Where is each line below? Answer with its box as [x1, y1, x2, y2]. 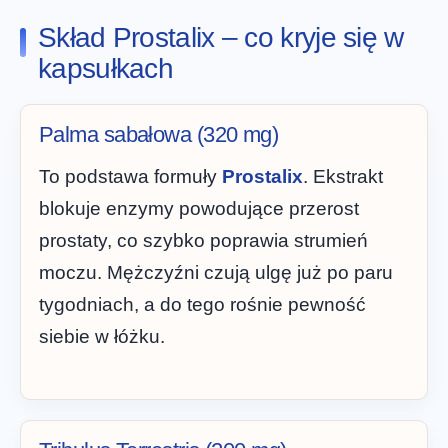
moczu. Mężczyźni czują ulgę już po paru [39, 261, 393, 283]
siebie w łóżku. [39, 325, 165, 347]
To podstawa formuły [39, 165, 222, 187]
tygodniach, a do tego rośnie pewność [39, 293, 366, 315]
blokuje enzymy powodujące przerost [39, 197, 359, 219]
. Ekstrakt [303, 165, 383, 187]
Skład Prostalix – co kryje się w [38, 21, 404, 53]
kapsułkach [38, 52, 174, 84]
